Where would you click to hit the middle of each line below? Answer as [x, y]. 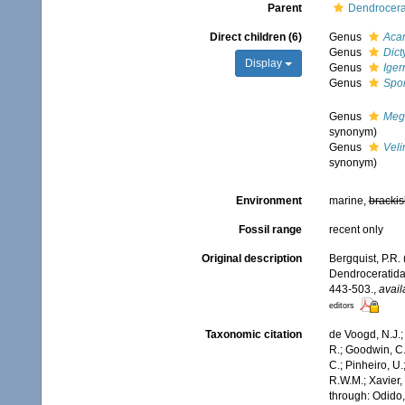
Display [264, 63]
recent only [356, 230]
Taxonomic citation [253, 335]
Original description [251, 259]
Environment [268, 201]
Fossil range [270, 230]
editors [341, 306]
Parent [284, 8]
